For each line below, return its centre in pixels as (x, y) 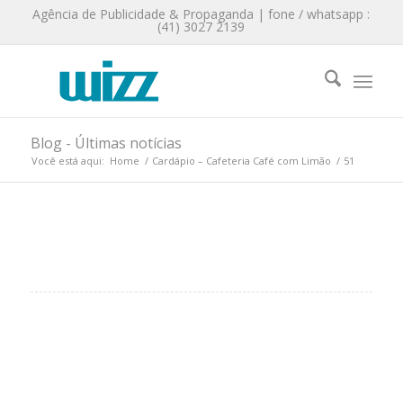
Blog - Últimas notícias (106, 143)
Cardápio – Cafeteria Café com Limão (241, 161)
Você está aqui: (67, 161)
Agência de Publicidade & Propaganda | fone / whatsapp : (201, 14)
